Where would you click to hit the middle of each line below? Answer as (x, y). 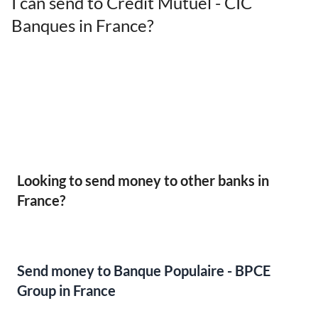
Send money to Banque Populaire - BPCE (144, 271)
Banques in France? (83, 26)
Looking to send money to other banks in (143, 181)
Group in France (66, 291)
